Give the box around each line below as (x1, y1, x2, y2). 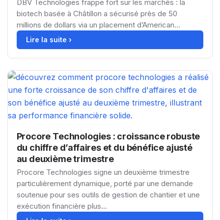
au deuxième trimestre (16, 153, 114, 164)
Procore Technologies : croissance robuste (16, 131, 200, 141)
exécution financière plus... (16, 201, 107, 211)
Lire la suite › (26, 35, 72, 44)
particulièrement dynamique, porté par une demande (16, 178, 193, 188)
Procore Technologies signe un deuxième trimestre (16, 167, 190, 177)
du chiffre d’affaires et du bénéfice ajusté (16, 142, 192, 153)
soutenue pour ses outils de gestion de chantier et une (16, 190, 200, 199)
